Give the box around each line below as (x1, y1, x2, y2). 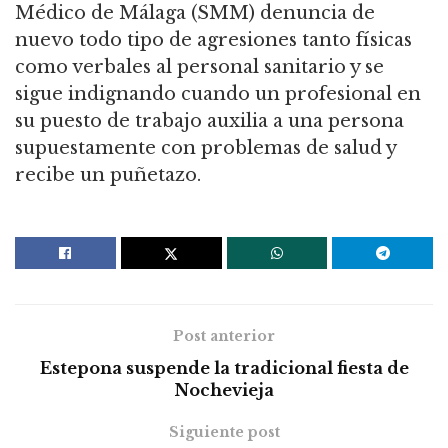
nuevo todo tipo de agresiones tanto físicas (15, 28, 412, 51)
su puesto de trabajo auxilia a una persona (15, 109, 404, 132)
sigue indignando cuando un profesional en (15, 82, 421, 105)
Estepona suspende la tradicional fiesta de (39, 357, 409, 378)
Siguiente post (168, 422, 280, 441)
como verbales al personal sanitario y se (15, 55, 384, 78)
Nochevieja (174, 379, 274, 400)
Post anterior (173, 326, 275, 345)
